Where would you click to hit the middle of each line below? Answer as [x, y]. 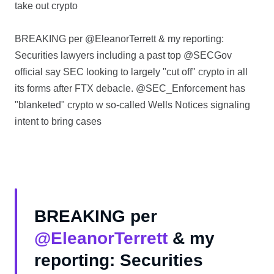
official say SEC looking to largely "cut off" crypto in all [131, 72]
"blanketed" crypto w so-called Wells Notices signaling [132, 105]
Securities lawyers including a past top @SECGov [123, 56]
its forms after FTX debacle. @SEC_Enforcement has [130, 89]
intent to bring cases [58, 122]
